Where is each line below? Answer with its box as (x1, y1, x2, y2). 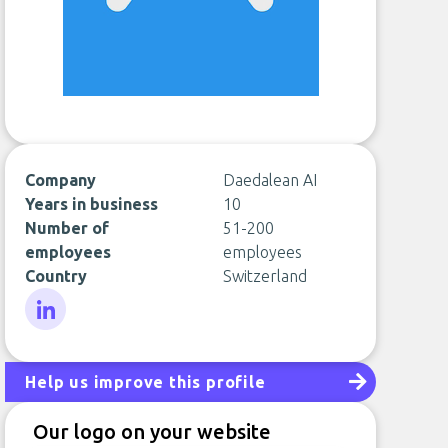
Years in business (25, 195, 159, 213)
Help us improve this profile (25, 373, 266, 391)
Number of (25, 219, 110, 237)
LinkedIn (24, 332, 85, 350)
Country (25, 267, 88, 285)
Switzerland (222, 267, 307, 285)
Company (25, 171, 97, 189)
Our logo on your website (33, 420, 272, 443)
